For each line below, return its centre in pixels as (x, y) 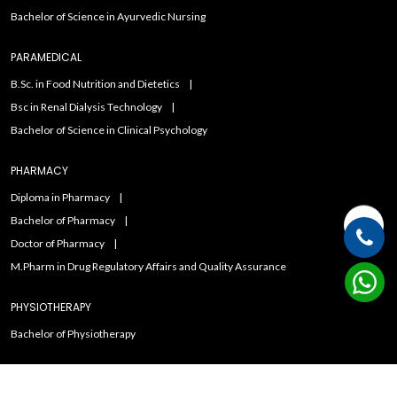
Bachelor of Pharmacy (63, 221)
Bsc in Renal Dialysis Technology (86, 107)
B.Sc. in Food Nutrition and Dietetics (95, 84)
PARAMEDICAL (46, 58)
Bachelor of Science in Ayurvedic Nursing (108, 17)
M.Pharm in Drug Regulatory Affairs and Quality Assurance (148, 267)
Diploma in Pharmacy (60, 198)
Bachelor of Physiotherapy (73, 334)
